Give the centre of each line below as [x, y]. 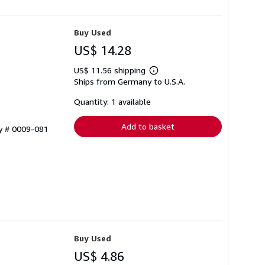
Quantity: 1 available [112, 102]
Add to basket [148, 127]
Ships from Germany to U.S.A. [130, 82]
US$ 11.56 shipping [111, 70]
